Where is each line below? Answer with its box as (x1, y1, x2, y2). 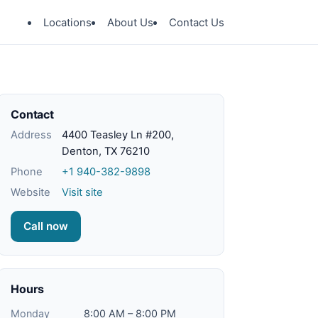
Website (11, 186, 50, 199)
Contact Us (169, 16, 224, 29)
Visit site (62, 186, 103, 199)
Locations (43, 16, 92, 29)
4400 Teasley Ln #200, (62, 128, 174, 141)
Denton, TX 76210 (62, 145, 150, 158)
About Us (107, 16, 153, 29)
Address (11, 128, 52, 141)
